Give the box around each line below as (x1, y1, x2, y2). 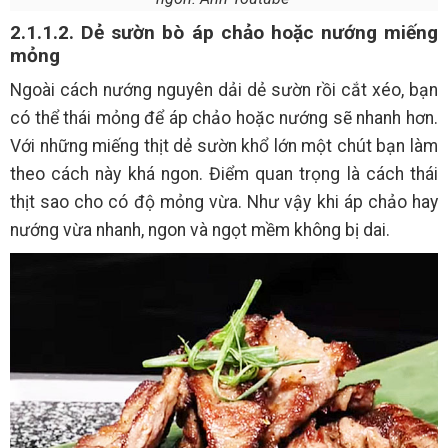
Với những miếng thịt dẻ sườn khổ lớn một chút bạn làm (10, 136, 438, 157)
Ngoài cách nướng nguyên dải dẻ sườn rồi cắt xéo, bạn (10, 80, 438, 101)
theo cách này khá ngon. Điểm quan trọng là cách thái (10, 164, 438, 185)
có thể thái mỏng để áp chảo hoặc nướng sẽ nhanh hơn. (10, 108, 438, 129)
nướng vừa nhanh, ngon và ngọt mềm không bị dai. (10, 220, 394, 241)
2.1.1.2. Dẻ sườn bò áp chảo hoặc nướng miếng (10, 21, 438, 45)
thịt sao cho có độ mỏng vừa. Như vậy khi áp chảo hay (10, 192, 438, 213)
